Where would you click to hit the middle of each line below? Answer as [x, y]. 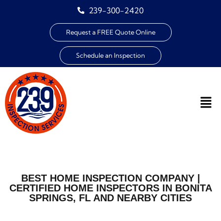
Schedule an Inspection [110, 55]
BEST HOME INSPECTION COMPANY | [110, 178]
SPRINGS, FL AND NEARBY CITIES [110, 198]
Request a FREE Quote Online [110, 32]
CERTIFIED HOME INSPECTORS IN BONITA [110, 188]
